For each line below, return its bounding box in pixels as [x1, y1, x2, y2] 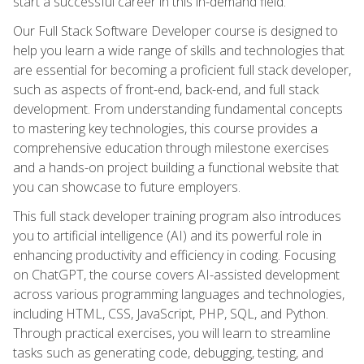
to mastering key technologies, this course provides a [13, 119, 318, 137]
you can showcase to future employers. [13, 177, 240, 196]
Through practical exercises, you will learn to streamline [13, 323, 331, 342]
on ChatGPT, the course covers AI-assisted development [13, 265, 340, 284]
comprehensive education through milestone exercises [13, 138, 329, 157]
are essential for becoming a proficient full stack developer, [13, 60, 351, 79]
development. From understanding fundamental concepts [13, 99, 343, 118]
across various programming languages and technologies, [13, 284, 344, 303]
